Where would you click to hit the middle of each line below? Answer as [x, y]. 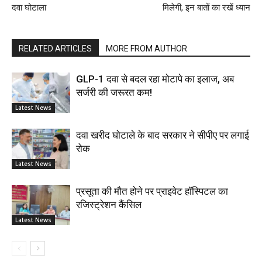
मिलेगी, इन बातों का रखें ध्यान [206, 8]
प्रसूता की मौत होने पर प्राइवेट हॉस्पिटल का [152, 192]
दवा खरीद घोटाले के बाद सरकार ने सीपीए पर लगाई [163, 135]
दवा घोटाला [29, 8]
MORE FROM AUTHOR [146, 49]
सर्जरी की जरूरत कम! [114, 93]
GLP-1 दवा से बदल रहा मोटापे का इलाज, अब [155, 79]
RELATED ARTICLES [55, 49]
